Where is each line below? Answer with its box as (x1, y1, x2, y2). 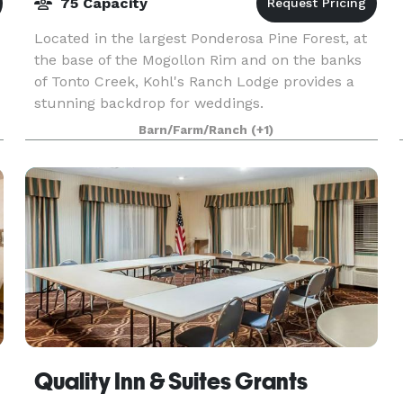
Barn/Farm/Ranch (138, 123, 251, 137)
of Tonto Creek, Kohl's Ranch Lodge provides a (33, 73, 354, 90)
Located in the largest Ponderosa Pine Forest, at (33, 30, 367, 47)
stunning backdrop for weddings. (33, 94, 264, 112)
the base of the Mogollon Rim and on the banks (33, 51, 362, 68)
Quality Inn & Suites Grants (33, 368, 308, 395)
